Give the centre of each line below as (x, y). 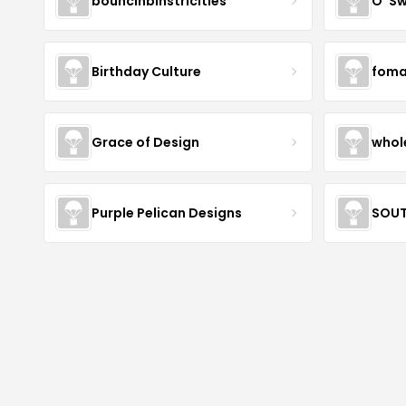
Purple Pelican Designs (167, 213)
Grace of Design (145, 142)
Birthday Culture (146, 71)
